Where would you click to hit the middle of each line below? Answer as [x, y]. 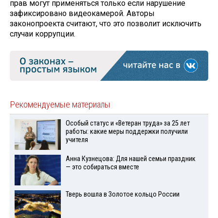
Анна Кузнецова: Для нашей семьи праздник [130, 159]
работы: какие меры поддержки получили [127, 132]
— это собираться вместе [102, 167]
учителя [77, 140]
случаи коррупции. [43, 34]
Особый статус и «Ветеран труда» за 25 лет [127, 124]
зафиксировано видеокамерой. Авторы [82, 14]
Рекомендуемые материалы [60, 105]
